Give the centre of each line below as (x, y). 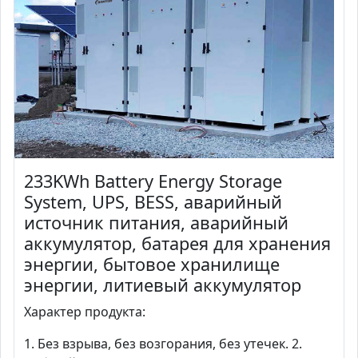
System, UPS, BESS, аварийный (153, 202)
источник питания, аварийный (156, 223)
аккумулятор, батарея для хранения (177, 244)
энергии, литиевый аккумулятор (163, 285)
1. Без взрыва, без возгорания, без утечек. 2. (163, 344)
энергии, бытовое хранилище (152, 265)
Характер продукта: (85, 312)
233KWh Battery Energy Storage (153, 181)
